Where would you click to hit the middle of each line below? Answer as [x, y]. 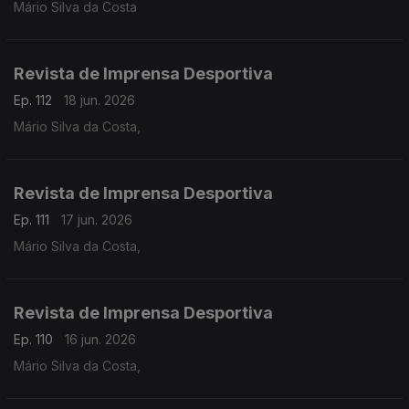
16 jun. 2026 [100, 339]
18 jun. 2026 [100, 100]
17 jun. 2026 [97, 220]
